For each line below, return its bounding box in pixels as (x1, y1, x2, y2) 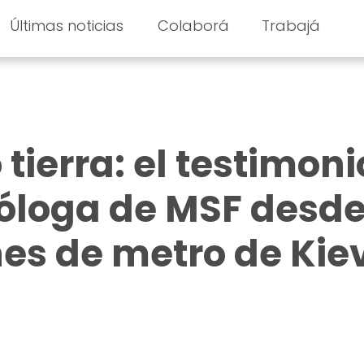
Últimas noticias (9, 15, 123, 36)
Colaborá (158, 15, 230, 36)
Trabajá (262, 15, 321, 36)
